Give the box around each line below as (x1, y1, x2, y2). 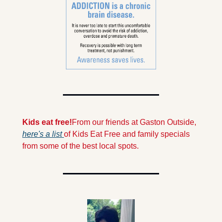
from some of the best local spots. (22, 141, 139, 150)
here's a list (22, 129, 64, 138)
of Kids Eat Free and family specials (64, 129, 190, 138)
